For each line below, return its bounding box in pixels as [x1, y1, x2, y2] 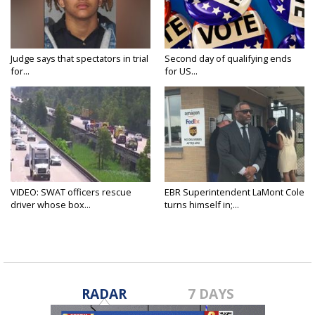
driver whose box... [11, 198, 91, 212]
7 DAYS [188, 284, 235, 304]
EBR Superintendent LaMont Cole [165, 186, 304, 199]
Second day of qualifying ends [165, 52, 292, 65]
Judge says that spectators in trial [11, 52, 148, 65]
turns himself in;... [165, 198, 239, 212]
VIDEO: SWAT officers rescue [11, 186, 131, 199]
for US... [165, 65, 198, 78]
